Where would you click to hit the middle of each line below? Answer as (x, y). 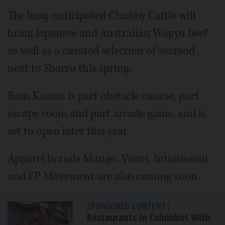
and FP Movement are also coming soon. (104, 176)
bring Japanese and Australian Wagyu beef (107, 33)
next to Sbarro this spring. (70, 68)
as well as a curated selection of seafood (101, 50)
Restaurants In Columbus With (149, 217)
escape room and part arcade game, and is (107, 113)
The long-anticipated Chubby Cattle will (102, 15)
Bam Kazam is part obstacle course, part (103, 96)
